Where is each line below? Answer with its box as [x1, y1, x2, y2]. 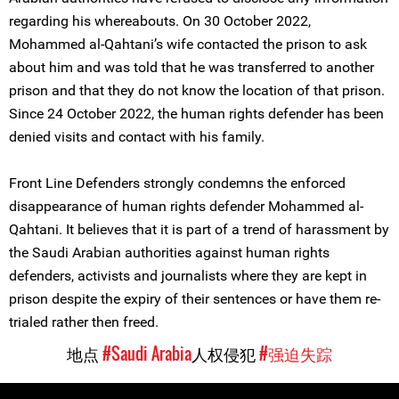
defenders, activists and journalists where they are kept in [9, 267, 367, 284]
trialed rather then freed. [9, 313, 159, 330]
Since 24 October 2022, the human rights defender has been [9, 105, 384, 122]
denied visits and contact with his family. [9, 128, 265, 145]
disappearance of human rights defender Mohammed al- [9, 198, 363, 215]
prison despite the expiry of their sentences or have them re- [9, 290, 380, 307]
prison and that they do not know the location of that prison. [9, 82, 385, 99]
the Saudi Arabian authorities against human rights [9, 244, 330, 261]
